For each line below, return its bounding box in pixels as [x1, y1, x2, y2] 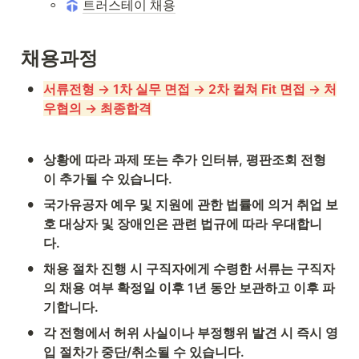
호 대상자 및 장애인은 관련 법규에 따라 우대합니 [43, 216, 322, 232]
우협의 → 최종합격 [43, 100, 151, 117]
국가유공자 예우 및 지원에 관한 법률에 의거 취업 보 [43, 196, 338, 213]
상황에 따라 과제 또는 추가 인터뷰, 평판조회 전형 [43, 151, 326, 168]
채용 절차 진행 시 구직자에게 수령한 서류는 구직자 [43, 260, 335, 277]
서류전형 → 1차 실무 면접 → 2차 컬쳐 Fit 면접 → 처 [43, 81, 337, 98]
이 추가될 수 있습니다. [43, 171, 172, 188]
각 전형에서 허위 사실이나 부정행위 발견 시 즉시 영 [43, 325, 338, 341]
